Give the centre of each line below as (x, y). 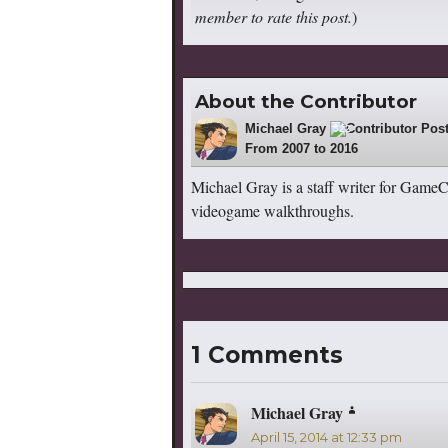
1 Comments (267, 355)
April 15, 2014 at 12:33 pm (326, 436)
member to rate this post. (273, 16)
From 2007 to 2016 (301, 148)
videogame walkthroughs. (272, 210)
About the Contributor (306, 101)
